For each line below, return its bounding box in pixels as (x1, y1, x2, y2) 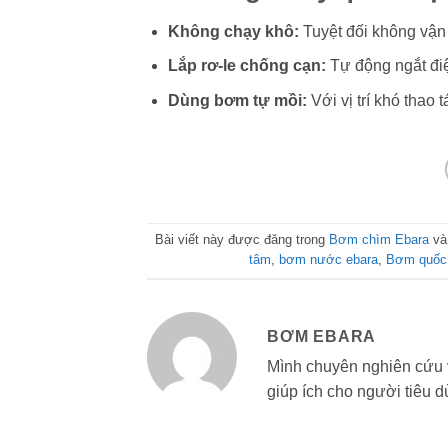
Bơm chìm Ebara (329, 232, 430, 248)
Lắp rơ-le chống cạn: (167, 57, 326, 75)
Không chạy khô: (167, 22, 299, 40)
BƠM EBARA (267, 327, 377, 345)
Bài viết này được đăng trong (155, 232, 330, 248)
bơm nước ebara (278, 252, 378, 268)
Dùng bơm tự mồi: (167, 91, 307, 109)
